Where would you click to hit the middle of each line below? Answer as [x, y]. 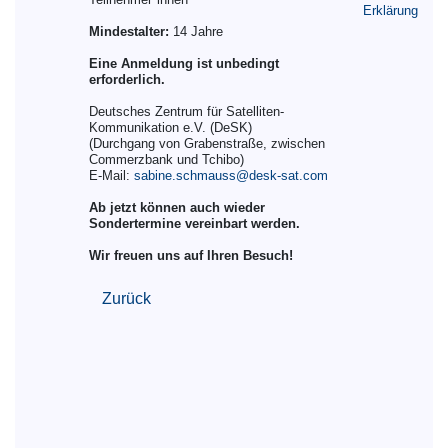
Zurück [126, 298]
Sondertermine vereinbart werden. [194, 223]
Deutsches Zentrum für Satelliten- [186, 111]
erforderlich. [126, 79]
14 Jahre [195, 31]
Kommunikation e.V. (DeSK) [170, 127]
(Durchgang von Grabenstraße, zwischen [206, 143]
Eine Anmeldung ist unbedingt [183, 63]
